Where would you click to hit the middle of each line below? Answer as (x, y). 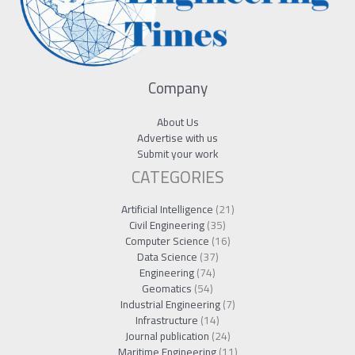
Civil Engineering (167, 225)
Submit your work (177, 153)
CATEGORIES (177, 177)
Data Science (167, 256)
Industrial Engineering (170, 304)
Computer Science (167, 240)
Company (177, 88)
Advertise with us (177, 137)
